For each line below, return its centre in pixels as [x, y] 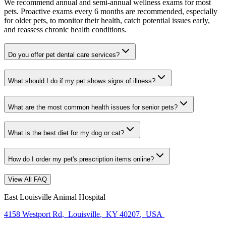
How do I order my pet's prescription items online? [81, 159]
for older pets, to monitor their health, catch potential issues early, [107, 20]
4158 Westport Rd [33, 214]
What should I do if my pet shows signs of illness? [82, 81]
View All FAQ [27, 179]
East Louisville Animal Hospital [55, 197]
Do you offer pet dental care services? [64, 55]
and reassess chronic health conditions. [65, 29]
